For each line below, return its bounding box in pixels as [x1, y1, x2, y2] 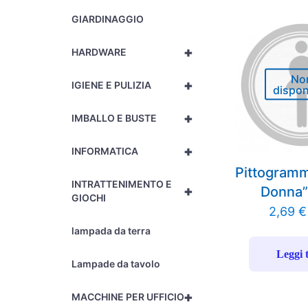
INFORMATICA [71, 145, 139, 157]
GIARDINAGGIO [71, 13, 144, 25]
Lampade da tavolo [71, 258, 161, 269]
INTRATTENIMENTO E [71, 178, 173, 190]
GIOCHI [71, 192, 107, 203]
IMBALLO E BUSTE [71, 112, 157, 124]
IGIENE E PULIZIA [71, 79, 152, 91]
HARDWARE [71, 46, 127, 58]
